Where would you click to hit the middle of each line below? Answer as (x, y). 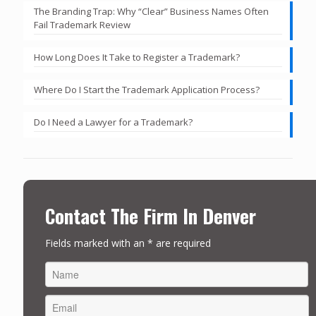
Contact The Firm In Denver (150, 216)
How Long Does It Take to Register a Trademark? (137, 57)
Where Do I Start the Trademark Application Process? (147, 90)
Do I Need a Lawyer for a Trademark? (113, 122)
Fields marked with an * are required (128, 243)
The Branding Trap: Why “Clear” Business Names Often (151, 11)
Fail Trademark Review (82, 25)
